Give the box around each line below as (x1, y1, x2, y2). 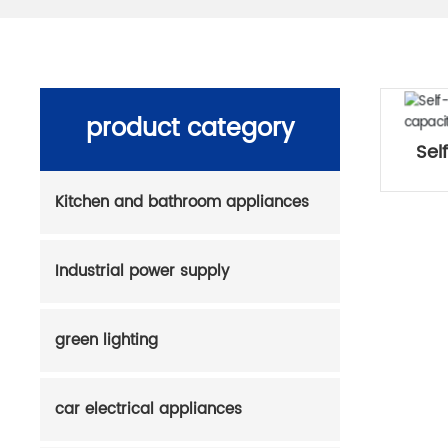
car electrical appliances (55, 397, 243, 423)
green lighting (55, 328, 159, 354)
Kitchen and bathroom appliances (55, 190, 310, 216)
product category (86, 109, 295, 150)
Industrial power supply (55, 259, 230, 285)
